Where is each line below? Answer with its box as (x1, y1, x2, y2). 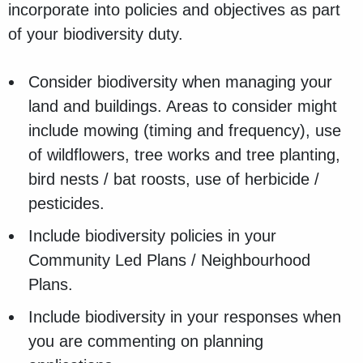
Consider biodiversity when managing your (28, 73, 332, 92)
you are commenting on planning (28, 332, 263, 351)
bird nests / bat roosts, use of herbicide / (28, 170, 319, 189)
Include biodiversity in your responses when (28, 308, 341, 327)
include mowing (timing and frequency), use (28, 122, 341, 140)
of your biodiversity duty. (8, 25, 193, 44)
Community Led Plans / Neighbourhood (28, 251, 310, 270)
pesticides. (28, 194, 109, 213)
